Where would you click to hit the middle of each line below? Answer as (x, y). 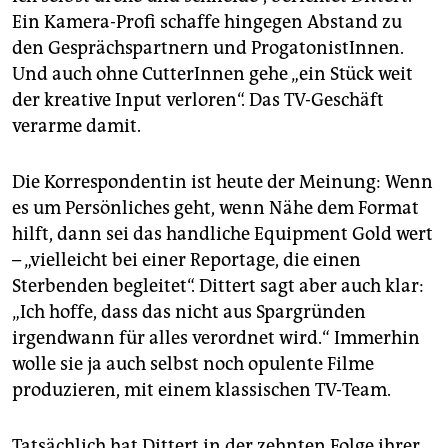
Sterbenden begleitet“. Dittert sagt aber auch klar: (218, 286)
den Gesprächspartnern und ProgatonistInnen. (208, 48)
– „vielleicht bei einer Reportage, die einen (186, 260)
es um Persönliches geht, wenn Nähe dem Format (215, 208)
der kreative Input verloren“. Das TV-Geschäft (198, 100)
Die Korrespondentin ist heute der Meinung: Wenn (222, 182)
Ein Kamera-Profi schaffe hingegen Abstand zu (207, 22)
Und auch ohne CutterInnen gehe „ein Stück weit (212, 74)
